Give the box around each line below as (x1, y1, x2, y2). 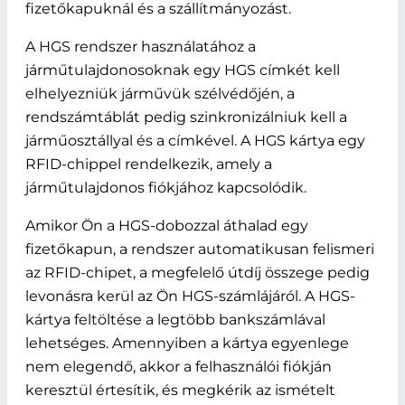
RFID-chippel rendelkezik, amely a (25, 155, 272, 173)
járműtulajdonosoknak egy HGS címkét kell (25, 61, 340, 79)
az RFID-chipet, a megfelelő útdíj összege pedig (25, 264, 370, 281)
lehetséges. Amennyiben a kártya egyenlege (25, 334, 349, 352)
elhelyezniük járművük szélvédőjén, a (25, 85, 295, 102)
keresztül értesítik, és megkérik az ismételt (25, 381, 335, 399)
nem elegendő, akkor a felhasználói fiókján (25, 358, 332, 375)
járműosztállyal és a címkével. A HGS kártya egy (25, 132, 365, 149)
